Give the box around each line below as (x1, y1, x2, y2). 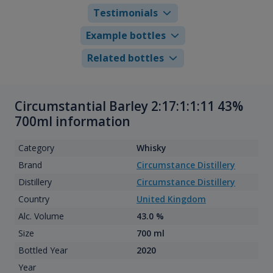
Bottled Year (18, 244, 68, 257)
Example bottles (85, 28, 166, 42)
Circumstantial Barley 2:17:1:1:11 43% (15, 97, 243, 115)
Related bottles (87, 51, 165, 65)
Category (18, 142, 54, 154)
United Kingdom (136, 193, 206, 205)
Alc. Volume (18, 210, 64, 222)
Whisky (136, 142, 166, 154)
